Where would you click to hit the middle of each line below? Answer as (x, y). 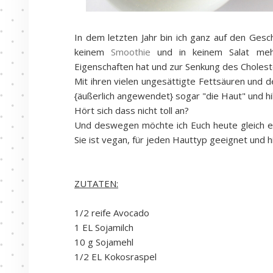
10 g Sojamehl (104, 242)
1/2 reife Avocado (112, 213)
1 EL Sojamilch (104, 227)
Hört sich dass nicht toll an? (132, 110)
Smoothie (131, 52)
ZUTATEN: (96, 183)
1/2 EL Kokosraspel (115, 257)
